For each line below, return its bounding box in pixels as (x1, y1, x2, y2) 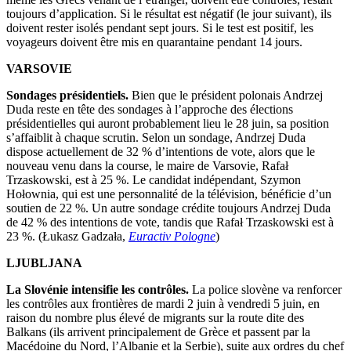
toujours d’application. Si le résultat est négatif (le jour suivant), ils (6, 6, 331, 20)
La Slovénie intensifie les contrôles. (6, 282, 189, 296)
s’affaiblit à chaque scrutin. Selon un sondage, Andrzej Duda (6, 130, 306, 144)
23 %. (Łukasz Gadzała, (6, 229, 128, 243)
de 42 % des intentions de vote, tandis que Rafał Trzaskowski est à (6, 215, 334, 229)
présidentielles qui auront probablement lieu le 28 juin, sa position (6, 116, 329, 130)
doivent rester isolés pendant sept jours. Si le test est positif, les (6, 20, 313, 34)
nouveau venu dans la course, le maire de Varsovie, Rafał (6, 158, 288, 172)
